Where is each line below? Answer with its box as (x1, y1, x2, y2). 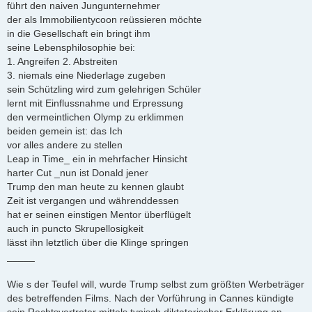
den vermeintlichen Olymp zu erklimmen (7, 111, 184, 123)
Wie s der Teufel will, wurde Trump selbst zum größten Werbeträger (7, 279, 304, 290)
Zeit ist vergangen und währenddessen (7, 195, 179, 207)
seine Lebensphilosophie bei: (7, 42, 135, 54)
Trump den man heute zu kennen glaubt (7, 181, 184, 193)
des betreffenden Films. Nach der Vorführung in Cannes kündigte (7, 292, 294, 304)
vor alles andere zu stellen (7, 139, 123, 151)
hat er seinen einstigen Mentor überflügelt (7, 209, 191, 221)
